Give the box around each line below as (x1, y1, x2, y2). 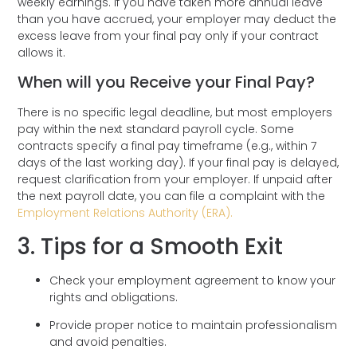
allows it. (18, 45, 69, 61)
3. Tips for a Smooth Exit (18, 230, 289, 262)
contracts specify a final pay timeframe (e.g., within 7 (18, 138, 317, 155)
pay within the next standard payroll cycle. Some (18, 121, 295, 138)
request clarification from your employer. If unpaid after (18, 171, 333, 188)
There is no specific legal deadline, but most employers (18, 104, 333, 121)
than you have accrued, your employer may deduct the (18, 11, 337, 28)
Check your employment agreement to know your (49, 272, 336, 288)
